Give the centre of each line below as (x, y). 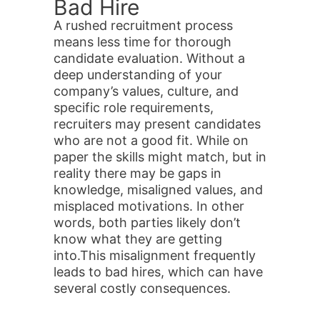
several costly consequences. (142, 288)
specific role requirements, (134, 107)
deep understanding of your (138, 75)
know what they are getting (138, 239)
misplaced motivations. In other (149, 206)
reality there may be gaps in (137, 173)
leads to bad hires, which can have (158, 272)
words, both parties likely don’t (147, 222)
